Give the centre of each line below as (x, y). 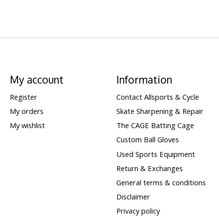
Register (23, 97)
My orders (26, 111)
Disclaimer (133, 197)
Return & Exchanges (149, 168)
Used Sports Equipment (155, 154)
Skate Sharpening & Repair (160, 111)
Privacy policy (138, 211)
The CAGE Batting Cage (155, 125)
